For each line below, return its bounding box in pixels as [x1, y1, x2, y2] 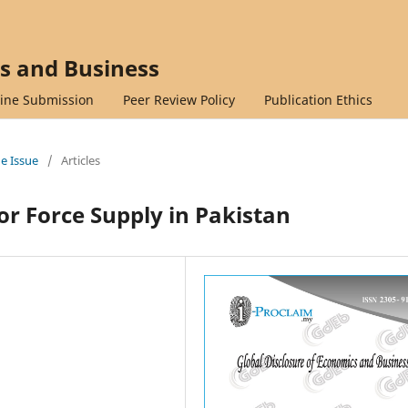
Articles [61, 151, 100, 168]
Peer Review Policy [122, 90, 235, 108]
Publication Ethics [263, 90, 372, 108]
